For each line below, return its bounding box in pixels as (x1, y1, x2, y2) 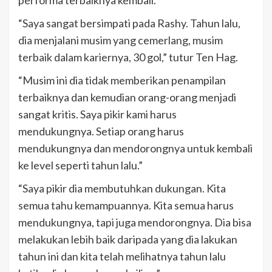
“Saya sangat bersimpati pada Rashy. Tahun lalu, (18, 16, 240, 30)
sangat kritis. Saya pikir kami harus (18, 107, 177, 121)
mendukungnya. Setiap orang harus (18, 124, 184, 138)
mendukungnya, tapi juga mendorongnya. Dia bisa (18, 215, 251, 229)
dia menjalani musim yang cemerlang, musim (18, 33, 223, 47)
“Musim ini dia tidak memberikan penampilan (18, 73, 226, 87)
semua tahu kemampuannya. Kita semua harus (18, 198, 234, 212)
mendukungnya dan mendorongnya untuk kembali (18, 141, 253, 155)
